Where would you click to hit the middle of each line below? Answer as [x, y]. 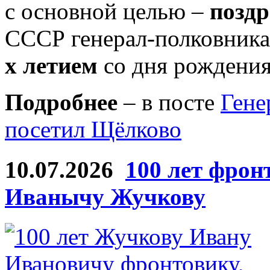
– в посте [169, 102]
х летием [54, 66]
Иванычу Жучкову [105, 196]
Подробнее [61, 102]
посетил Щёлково [93, 130]
